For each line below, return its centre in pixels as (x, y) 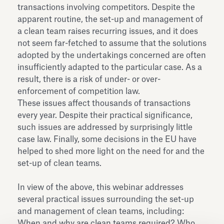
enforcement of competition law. (79, 91)
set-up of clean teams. (59, 163)
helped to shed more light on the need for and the (111, 151)
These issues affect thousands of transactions (104, 103)
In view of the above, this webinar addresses (100, 187)
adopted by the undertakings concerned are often (112, 55)
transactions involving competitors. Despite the (106, 7)
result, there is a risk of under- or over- (89, 79)
